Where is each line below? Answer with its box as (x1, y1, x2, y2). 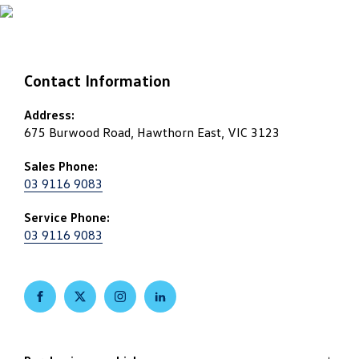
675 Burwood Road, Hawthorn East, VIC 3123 (24, 124, 280, 141)
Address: (24, 107, 75, 123)
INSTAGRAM (115, 302, 173, 317)
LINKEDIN (155, 302, 204, 317)
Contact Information (24, 71, 171, 91)
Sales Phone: (24, 158, 98, 175)
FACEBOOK (34, 302, 90, 317)
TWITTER (75, 302, 122, 317)
